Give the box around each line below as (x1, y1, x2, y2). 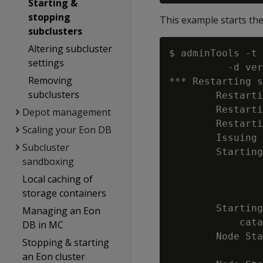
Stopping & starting (22, 236, 110, 249)
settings (28, 56, 64, 69)
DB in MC (22, 218, 64, 231)
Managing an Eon (22, 204, 101, 217)
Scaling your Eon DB (22, 123, 112, 136)
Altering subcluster (28, 42, 112, 55)
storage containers (22, 187, 107, 200)
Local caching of (22, 173, 93, 186)
